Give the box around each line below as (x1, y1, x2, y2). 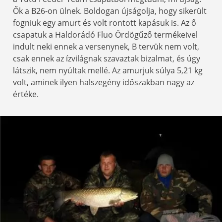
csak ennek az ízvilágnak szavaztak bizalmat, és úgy (13, 53, 200, 64)
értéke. (13, 89, 39, 100)
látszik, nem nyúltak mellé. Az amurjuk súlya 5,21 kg (13, 65, 203, 76)
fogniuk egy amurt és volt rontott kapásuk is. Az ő (13, 17, 196, 29)
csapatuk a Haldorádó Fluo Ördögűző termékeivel (13, 29, 198, 41)
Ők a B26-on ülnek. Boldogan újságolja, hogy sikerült (13, 5, 207, 17)
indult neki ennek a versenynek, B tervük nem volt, (13, 41, 199, 53)
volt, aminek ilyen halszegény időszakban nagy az (13, 77, 194, 88)
